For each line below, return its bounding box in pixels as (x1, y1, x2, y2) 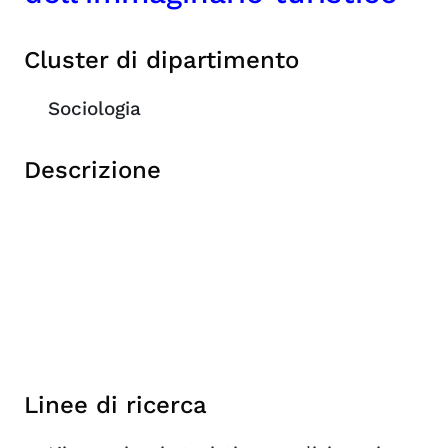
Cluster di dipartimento (24, 46, 299, 74)
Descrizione (24, 156, 161, 184)
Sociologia (48, 97, 141, 120)
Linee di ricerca (24, 391, 207, 419)
